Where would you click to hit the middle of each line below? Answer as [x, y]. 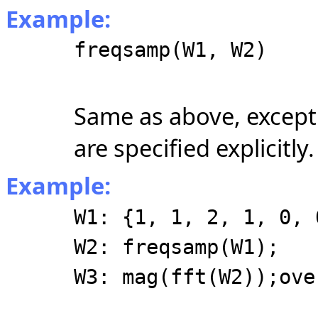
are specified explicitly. [194, 148]
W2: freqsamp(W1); [176, 247]
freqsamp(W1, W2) [170, 50]
